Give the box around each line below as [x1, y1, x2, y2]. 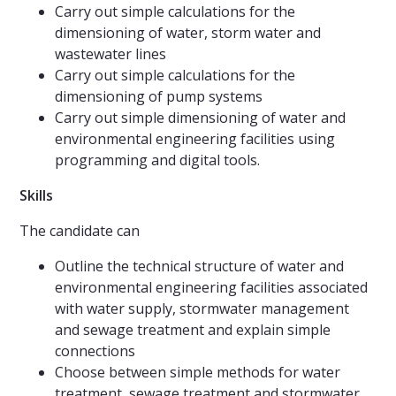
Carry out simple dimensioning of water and [55, 108, 346, 128]
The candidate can [19, 221, 140, 241]
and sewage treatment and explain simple [55, 320, 331, 340]
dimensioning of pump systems [55, 87, 263, 107]
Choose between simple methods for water [55, 362, 340, 383]
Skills [19, 186, 53, 206]
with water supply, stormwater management [55, 299, 349, 319]
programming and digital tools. [55, 150, 260, 171]
